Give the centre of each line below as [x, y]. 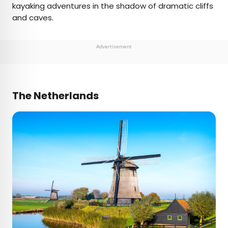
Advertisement [114, 47]
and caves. [34, 18]
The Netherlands [55, 96]
